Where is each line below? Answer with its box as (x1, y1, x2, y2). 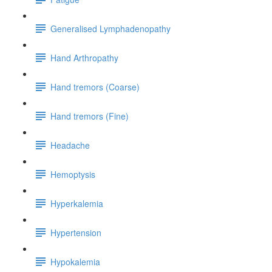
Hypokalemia (50, 255, 100, 268)
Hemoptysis (50, 168, 95, 180)
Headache (50, 138, 90, 151)
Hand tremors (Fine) (50, 109, 129, 122)
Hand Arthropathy (50, 51, 118, 64)
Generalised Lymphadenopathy (50, 22, 171, 35)
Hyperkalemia (50, 197, 103, 209)
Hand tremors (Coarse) (50, 80, 140, 93)
